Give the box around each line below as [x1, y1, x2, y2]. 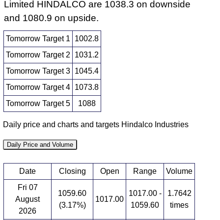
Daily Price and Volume [7, 140, 74, 148]
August [15, 194, 40, 203]
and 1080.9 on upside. [4, 13, 99, 24]
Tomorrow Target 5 [6, 99, 71, 108]
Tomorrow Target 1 [6, 34, 71, 43]
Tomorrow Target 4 [6, 83, 71, 92]
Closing [58, 166, 86, 175]
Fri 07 [17, 183, 38, 192]
